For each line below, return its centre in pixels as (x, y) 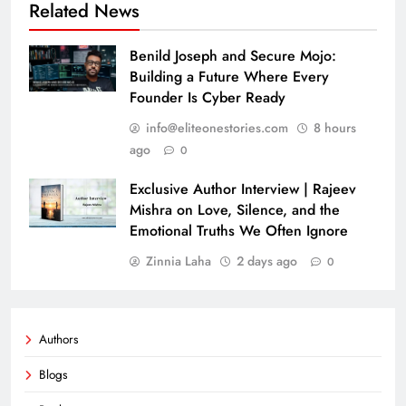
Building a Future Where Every (229, 77)
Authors (58, 339)
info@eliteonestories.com (217, 128)
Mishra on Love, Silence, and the (235, 210)
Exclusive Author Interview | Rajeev (243, 189)
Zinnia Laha (179, 261)
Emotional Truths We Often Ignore (239, 231)
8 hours (335, 128)
